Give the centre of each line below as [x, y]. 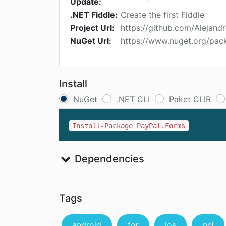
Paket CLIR [190, 100]
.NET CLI [133, 100]
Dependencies [108, 159]
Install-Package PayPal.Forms [129, 126]
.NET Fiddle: [94, 15]
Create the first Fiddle [162, 15]
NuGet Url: [91, 41]
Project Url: [92, 28]
